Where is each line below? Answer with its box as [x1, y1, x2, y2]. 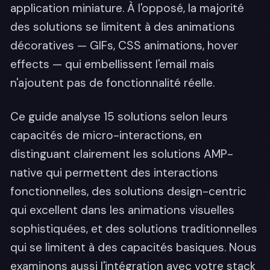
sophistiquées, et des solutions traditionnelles [10, 221, 257, 236]
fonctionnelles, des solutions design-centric [10, 184, 246, 199]
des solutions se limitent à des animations [10, 19, 235, 34]
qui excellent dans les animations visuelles [10, 202, 234, 218]
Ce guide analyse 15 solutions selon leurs [10, 109, 228, 124]
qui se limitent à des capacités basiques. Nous [10, 240, 257, 255]
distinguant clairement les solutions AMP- [10, 146, 233, 162]
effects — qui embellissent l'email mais [10, 56, 215, 72]
